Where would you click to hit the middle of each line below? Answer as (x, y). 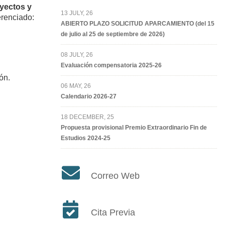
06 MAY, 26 (76, 86)
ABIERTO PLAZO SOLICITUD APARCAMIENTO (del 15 (137, 24)
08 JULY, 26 (77, 55)
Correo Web (115, 176)
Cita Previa (113, 212)
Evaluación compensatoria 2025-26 (111, 66)
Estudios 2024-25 (85, 138)
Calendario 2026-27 (88, 97)
